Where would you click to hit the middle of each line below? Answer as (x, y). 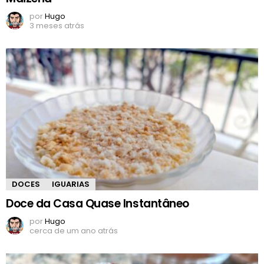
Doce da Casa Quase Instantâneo (98, 203)
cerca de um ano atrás (74, 230)
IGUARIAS (71, 184)
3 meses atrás (57, 25)
